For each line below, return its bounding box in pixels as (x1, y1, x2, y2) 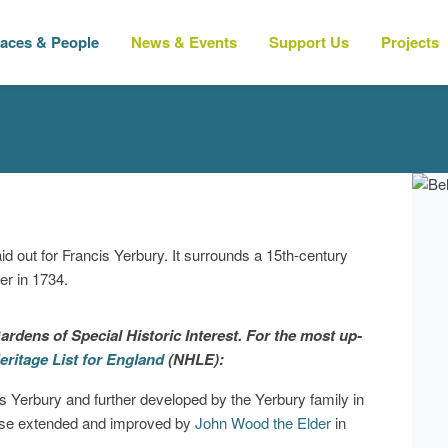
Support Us (269, 31, 349, 53)
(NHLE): (168, 348, 224, 370)
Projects (381, 31, 439, 53)
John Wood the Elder (195, 412, 335, 433)
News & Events (131, 31, 237, 53)
